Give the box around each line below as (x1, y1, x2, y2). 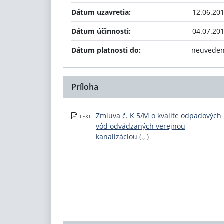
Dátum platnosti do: (71, 45, 141, 55)
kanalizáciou (96, 132, 137, 141)
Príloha (71, 81, 98, 92)
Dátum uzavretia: (71, 7, 131, 17)
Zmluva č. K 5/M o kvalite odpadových (96, 111, 221, 120)
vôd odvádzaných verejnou (96, 121, 185, 131)
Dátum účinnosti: (71, 26, 131, 36)
